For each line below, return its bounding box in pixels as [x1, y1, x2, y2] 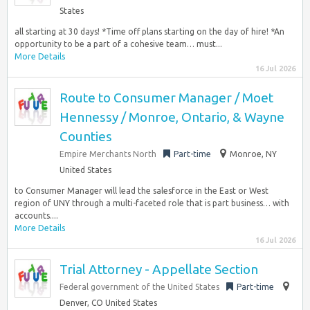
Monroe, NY [230, 149, 277, 158]
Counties [60, 129, 112, 144]
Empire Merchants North [60, 149, 156, 158]
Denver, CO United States [60, 298, 157, 307]
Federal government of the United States [60, 282, 219, 291]
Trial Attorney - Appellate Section [60, 262, 258, 277]
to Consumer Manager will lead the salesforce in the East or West [15, 186, 268, 195]
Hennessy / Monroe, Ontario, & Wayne [60, 109, 284, 125]
